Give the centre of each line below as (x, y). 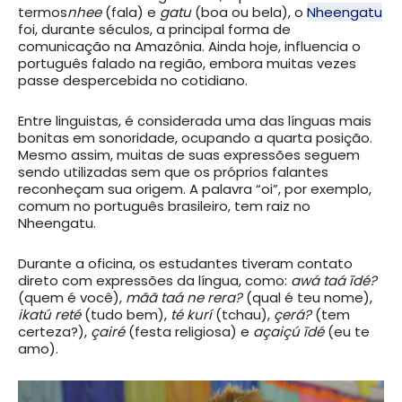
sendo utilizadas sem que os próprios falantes (173, 171)
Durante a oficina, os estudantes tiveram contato (185, 263)
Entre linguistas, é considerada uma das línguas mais (195, 120)
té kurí (191, 314)
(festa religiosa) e (191, 331)
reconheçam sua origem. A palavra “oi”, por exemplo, (195, 188)
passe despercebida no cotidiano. (133, 80)
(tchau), (243, 314)
